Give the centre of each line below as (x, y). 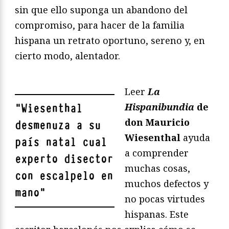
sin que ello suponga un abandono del (101, 9)
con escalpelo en (64, 176)
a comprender (157, 153)
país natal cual (61, 142)
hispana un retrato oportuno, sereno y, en (110, 40)
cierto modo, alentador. (67, 55)
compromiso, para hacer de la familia (100, 25)
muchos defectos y (167, 183)
